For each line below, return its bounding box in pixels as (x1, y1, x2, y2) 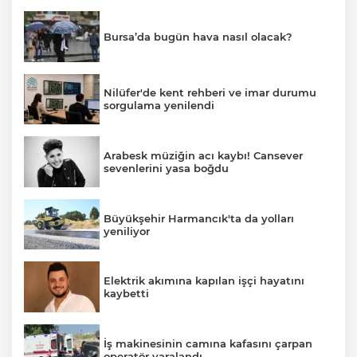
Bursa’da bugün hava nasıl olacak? (104, 29, 292, 43)
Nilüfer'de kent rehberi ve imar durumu (104, 86, 316, 100)
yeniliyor (104, 224, 150, 237)
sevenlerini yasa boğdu (104, 161, 229, 175)
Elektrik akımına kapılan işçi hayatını (104, 274, 304, 288)
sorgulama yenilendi (104, 99, 214, 112)
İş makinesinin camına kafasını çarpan (104, 336, 312, 350)
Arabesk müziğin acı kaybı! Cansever (104, 148, 303, 162)
